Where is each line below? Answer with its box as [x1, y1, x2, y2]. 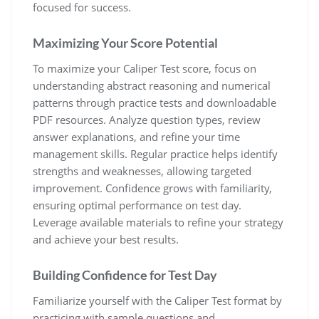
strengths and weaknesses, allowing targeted [33, 163, 251, 178]
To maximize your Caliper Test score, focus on [33, 61, 256, 75]
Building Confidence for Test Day [33, 266, 217, 283]
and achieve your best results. [33, 231, 179, 246]
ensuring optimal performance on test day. [33, 197, 241, 212]
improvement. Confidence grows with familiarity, [33, 180, 272, 195]
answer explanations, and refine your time [33, 129, 240, 144]
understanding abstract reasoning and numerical [33, 78, 271, 93]
